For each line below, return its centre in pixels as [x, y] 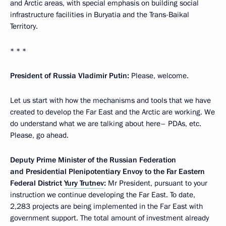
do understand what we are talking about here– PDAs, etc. [106, 123]
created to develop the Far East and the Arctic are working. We [112, 112]
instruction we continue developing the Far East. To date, [103, 194]
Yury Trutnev [84, 183]
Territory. [24, 26]
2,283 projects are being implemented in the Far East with [106, 206]
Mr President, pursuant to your [157, 183]
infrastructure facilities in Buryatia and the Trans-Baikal [100, 14]
